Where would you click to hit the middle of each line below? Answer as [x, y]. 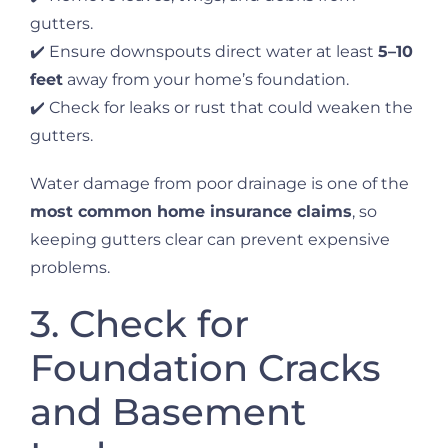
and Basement [168, 412]
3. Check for [139, 324]
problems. [70, 268]
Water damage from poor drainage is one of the [219, 184]
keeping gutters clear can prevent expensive [210, 240]
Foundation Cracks [205, 368]
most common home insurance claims [191, 212]
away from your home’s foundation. [206, 80]
